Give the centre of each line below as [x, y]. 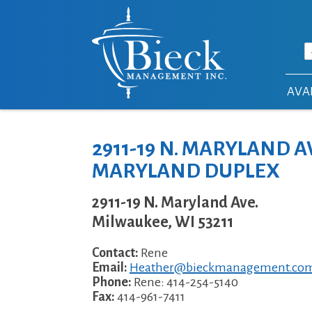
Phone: [113, 282]
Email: [111, 267]
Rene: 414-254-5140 [186, 282]
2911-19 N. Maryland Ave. [175, 203]
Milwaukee [130, 222]
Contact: [116, 253]
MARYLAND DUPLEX [186, 171]
